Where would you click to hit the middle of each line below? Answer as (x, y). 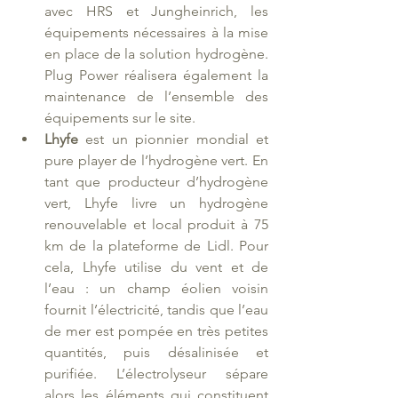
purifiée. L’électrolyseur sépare (156, 373)
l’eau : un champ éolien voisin (156, 288)
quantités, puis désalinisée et (156, 352)
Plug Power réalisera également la (156, 75)
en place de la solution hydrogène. (156, 53)
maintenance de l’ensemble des (156, 96)
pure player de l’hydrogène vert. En (156, 160)
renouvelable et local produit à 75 (156, 224)
